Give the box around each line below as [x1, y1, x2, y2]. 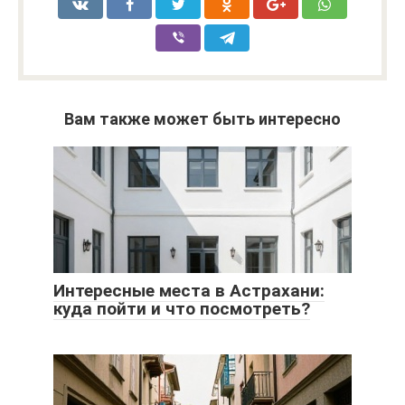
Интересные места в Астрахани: [53, 280, 325, 302]
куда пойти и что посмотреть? [53, 298, 310, 320]
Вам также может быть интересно [64, 109, 341, 129]
